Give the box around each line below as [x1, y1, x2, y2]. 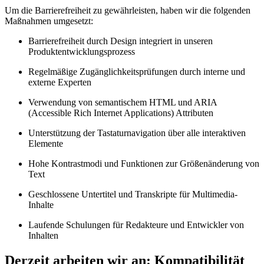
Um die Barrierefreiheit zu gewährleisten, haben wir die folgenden [5, 5, 250, 15]
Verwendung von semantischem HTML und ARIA [28, 97, 217, 107]
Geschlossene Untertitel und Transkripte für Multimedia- [28, 189, 237, 199]
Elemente [28, 138, 63, 148]
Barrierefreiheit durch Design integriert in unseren [28, 35, 213, 46]
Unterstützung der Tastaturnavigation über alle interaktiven [28, 127, 246, 138]
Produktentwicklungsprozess [28, 46, 135, 57]
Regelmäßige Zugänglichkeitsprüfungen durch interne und [28, 66, 245, 77]
